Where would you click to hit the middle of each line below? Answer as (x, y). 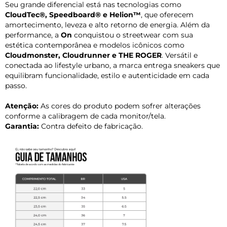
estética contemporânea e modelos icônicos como (95, 45)
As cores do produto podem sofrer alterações (120, 106)
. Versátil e (180, 55)
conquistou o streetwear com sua (133, 35)
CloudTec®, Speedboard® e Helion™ (73, 14)
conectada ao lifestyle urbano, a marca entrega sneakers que (112, 65)
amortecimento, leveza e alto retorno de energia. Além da (107, 25)
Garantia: (22, 126)
